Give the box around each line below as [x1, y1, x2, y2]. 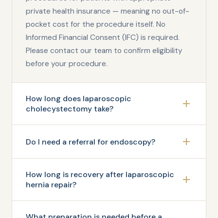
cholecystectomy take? [26, 104, 113, 114]
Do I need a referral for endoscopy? [26, 136, 155, 147]
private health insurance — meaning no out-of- [26, 6, 189, 16]
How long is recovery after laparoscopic [26, 169, 174, 180]
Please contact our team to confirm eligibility [26, 46, 182, 55]
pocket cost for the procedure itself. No [26, 19, 165, 29]
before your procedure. [26, 59, 108, 69]
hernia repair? [26, 180, 76, 190]
